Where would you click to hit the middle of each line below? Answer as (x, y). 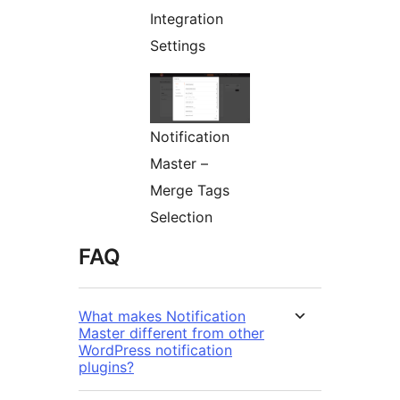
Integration (187, 19)
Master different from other (171, 333)
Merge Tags (190, 191)
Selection (181, 217)
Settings (178, 46)
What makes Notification (162, 317)
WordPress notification (155, 350)
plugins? (106, 367)
